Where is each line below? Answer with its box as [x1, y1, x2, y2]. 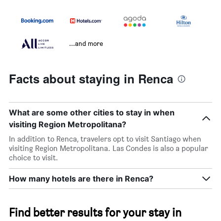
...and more [69, 39, 103, 48]
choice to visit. [9, 153, 58, 163]
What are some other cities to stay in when [9, 108, 175, 118]
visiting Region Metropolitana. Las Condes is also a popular [9, 144, 208, 153]
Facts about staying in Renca [9, 70, 173, 87]
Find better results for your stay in [9, 205, 182, 220]
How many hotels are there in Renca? [9, 174, 153, 184]
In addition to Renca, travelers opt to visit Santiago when [9, 134, 201, 144]
